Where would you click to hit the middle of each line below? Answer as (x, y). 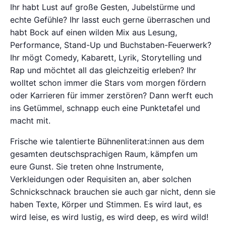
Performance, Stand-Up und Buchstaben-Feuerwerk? (111, 45)
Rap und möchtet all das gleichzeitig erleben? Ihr (103, 70)
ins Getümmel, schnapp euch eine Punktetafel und (105, 108)
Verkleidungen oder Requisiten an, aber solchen (101, 179)
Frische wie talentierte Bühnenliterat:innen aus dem (107, 141)
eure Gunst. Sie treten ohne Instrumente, (87, 166)
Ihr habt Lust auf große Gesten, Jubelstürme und (103, 7)
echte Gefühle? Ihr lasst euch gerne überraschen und (110, 19)
